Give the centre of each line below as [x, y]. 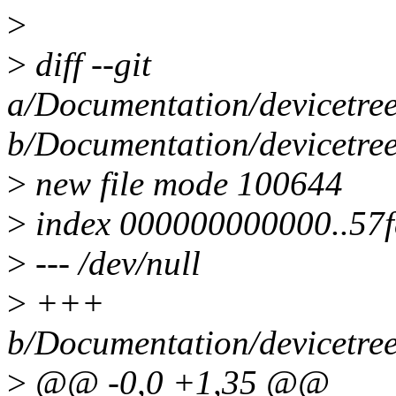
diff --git [89, 65]
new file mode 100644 [185, 184]
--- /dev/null [114, 263]
